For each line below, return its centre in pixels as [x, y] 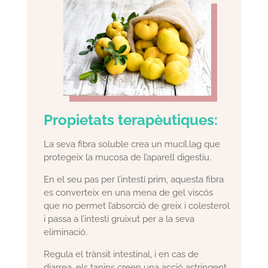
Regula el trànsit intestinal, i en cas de [121, 255]
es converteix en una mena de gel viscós [129, 193]
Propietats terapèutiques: [131, 120]
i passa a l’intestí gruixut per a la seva [119, 219]
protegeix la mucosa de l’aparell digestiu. [128, 158]
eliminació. [66, 232]
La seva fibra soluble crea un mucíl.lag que [132, 144]
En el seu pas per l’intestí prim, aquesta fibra [134, 180]
